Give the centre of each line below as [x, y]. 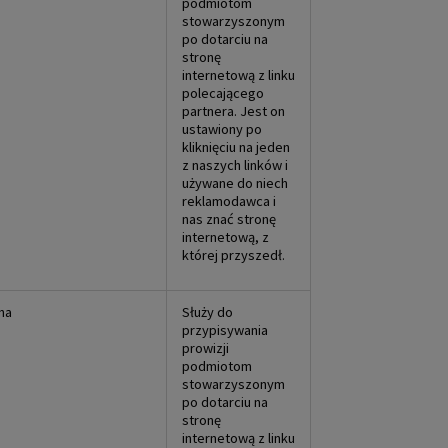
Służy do [207, 311]
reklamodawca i [229, 200]
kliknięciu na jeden [236, 146]
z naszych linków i [235, 164]
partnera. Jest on [233, 110]
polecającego [223, 92]
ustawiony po [222, 128]
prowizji [205, 347]
